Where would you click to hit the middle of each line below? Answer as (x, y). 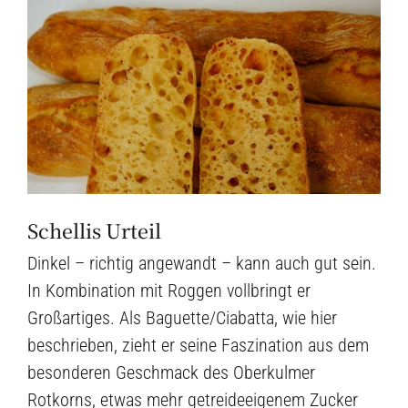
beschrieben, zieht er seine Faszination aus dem (198, 346)
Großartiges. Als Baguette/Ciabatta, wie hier (182, 318)
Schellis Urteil (94, 231)
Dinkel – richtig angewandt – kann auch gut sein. (202, 264)
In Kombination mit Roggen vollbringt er (169, 291)
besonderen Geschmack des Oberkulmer (171, 373)
